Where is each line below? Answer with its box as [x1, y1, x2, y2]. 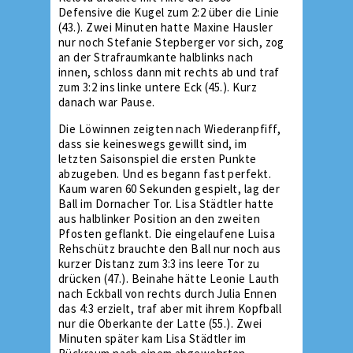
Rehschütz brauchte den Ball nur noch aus [58, 240, 281, 256]
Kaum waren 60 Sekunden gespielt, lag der [58, 180, 280, 196]
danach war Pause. [58, 94, 155, 110]
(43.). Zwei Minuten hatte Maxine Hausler [58, 19, 273, 35]
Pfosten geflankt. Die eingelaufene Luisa [58, 225, 275, 241]
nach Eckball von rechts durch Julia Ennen [58, 285, 277, 301]
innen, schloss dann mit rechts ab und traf [58, 64, 280, 80]
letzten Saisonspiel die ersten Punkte [58, 150, 257, 166]
